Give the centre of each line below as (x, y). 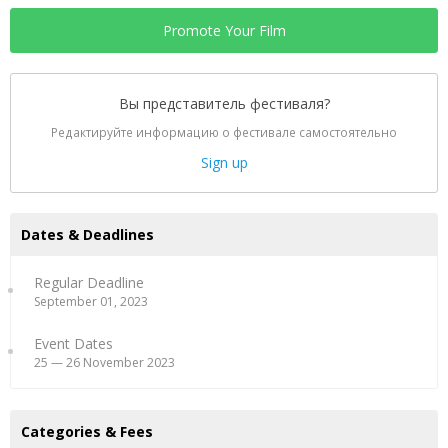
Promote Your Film (224, 30)
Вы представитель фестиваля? (224, 103)
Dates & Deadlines (87, 234)
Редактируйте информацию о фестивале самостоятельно (224, 132)
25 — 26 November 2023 (104, 362)
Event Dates (73, 343)
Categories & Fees (87, 431)
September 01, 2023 (91, 301)
